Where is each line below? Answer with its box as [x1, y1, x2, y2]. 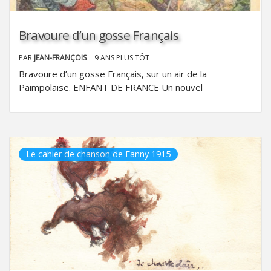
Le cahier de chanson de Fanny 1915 [26, 148, 171, 160]
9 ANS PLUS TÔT [94, 52, 149, 63]
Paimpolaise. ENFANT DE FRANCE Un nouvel [19, 80, 203, 93]
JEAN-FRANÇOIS [34, 52, 88, 63]
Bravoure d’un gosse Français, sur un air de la [19, 67, 207, 80]
